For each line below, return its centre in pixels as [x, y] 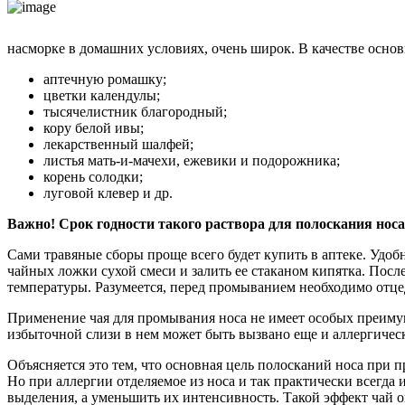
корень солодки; [93, 176]
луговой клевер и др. [108, 193]
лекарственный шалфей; [118, 144]
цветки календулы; [102, 95]
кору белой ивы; [94, 127]
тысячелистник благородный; [135, 111]
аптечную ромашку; [105, 79]
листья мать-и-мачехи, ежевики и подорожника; [192, 160]
